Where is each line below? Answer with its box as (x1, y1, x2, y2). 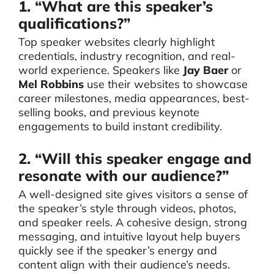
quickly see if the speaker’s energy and (18, 243, 217, 257)
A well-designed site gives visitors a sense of (18, 187, 248, 201)
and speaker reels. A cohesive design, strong (18, 215, 247, 229)
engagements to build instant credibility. (18, 119, 222, 133)
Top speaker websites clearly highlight (18, 35, 215, 49)
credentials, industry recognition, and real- (18, 49, 235, 63)
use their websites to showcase (84, 77, 248, 91)
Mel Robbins (18, 77, 84, 91)
